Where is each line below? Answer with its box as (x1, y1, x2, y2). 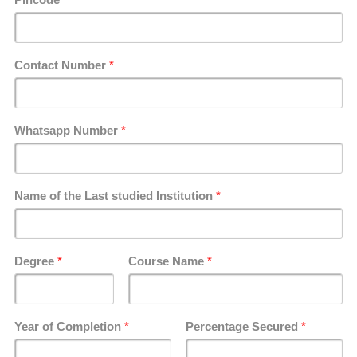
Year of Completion (14, 320, 124, 333)
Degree (14, 254, 57, 268)
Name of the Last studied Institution (14, 189, 216, 202)
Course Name (128, 254, 208, 268)
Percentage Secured (186, 320, 301, 333)
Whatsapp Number (14, 124, 121, 137)
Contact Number (14, 58, 109, 72)
